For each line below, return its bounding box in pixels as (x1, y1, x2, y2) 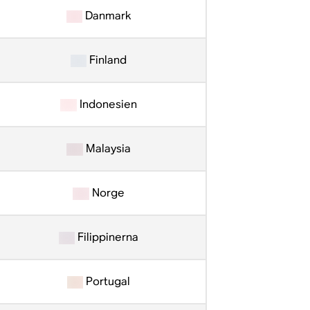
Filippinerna (75, 230, 139, 244)
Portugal (83, 274, 131, 289)
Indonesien (76, 97, 137, 111)
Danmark (82, 8, 131, 23)
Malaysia (82, 141, 131, 156)
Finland (86, 53, 127, 67)
